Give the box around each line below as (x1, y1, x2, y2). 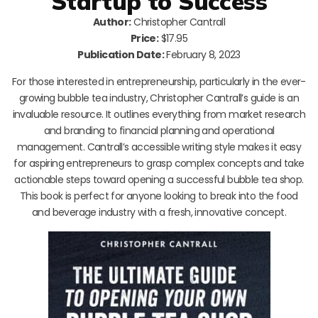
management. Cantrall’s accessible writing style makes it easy (16, 139, 302, 154)
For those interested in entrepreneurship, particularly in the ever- (12, 74, 306, 89)
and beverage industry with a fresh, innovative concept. (32, 204, 286, 219)
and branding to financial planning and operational (43, 123, 275, 138)
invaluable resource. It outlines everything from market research (12, 106, 306, 121)
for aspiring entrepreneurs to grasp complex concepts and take (13, 155, 305, 170)
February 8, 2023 (164, 47, 241, 62)
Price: (130, 31, 159, 45)
